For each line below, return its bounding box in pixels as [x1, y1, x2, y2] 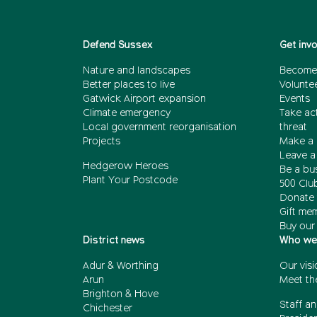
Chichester [83, 304, 132, 313]
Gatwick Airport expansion [83, 94, 206, 104]
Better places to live [83, 80, 175, 90]
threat [279, 122, 307, 132]
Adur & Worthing [83, 261, 158, 271]
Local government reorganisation [83, 122, 236, 132]
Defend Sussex [83, 40, 153, 50]
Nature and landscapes [83, 66, 190, 76]
